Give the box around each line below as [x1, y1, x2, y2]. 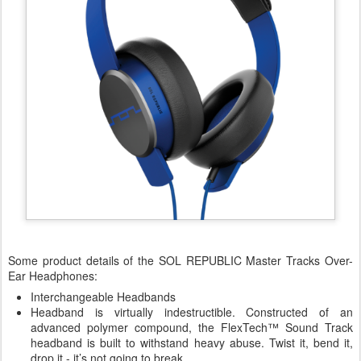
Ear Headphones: [8, 268, 98, 284]
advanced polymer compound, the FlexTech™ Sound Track [31, 319, 353, 336]
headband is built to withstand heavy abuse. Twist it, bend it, [31, 334, 353, 351]
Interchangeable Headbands [31, 288, 176, 305]
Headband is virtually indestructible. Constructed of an [31, 304, 353, 321]
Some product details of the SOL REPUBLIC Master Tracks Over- [8, 252, 353, 269]
